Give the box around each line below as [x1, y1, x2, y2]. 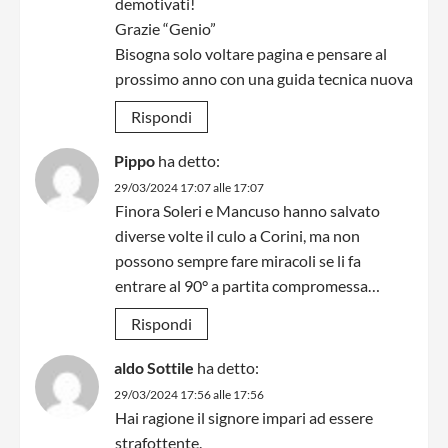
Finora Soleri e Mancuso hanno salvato [115, 201, 380, 221]
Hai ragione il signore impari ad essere [115, 408, 373, 428]
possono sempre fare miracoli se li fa [115, 251, 361, 271]
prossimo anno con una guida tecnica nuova [115, 69, 413, 89]
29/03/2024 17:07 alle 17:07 [114, 180, 264, 196]
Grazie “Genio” [115, 19, 216, 39]
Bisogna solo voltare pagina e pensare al [115, 44, 387, 64]
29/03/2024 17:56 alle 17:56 [114, 387, 264, 403]
